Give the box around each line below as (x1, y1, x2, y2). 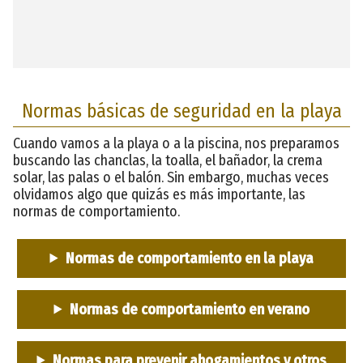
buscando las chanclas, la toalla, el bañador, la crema (13, 151, 322, 169)
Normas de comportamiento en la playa (65, 249, 314, 267)
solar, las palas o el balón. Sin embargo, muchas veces (13, 168, 329, 186)
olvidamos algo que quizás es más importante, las (13, 185, 305, 203)
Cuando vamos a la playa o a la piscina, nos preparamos (13, 134, 340, 152)
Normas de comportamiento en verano (69, 300, 310, 318)
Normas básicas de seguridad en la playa (21, 99, 342, 122)
